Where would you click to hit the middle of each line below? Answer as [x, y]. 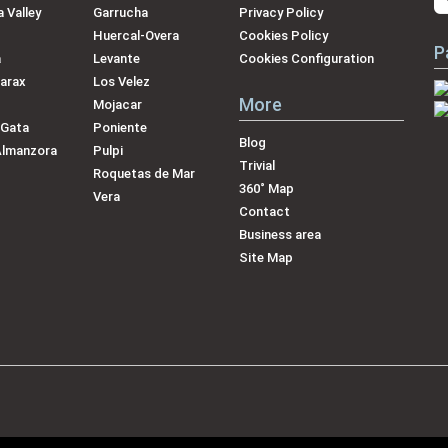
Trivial [257, 165]
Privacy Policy [281, 12]
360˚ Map [266, 188]
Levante [116, 58]
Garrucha [120, 12]
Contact [264, 211]
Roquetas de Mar [143, 173]
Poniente [119, 127]
